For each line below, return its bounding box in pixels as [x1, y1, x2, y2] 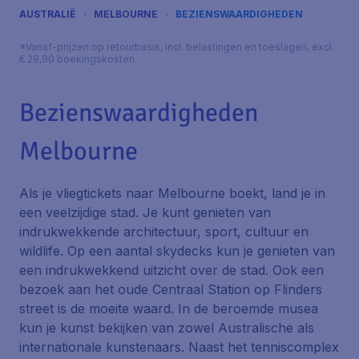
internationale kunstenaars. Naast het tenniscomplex [19, 339, 339, 355]
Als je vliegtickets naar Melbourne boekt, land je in [19, 185, 325, 201]
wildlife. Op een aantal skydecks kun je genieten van [19, 243, 335, 259]
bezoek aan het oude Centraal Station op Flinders [19, 281, 322, 297]
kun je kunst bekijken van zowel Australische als [19, 320, 314, 336]
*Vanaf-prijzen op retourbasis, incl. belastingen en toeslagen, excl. [19, 41, 334, 53]
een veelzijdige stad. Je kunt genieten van [19, 204, 271, 220]
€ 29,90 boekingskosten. [19, 53, 137, 65]
